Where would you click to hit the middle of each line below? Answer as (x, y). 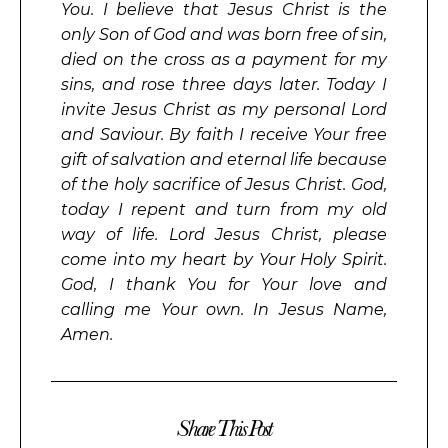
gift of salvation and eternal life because (224, 159)
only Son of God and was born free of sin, (224, 34)
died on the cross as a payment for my (224, 59)
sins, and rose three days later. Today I (224, 84)
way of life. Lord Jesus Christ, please (224, 234)
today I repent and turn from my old (224, 209)
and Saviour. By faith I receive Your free (224, 134)
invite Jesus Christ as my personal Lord (224, 109)
